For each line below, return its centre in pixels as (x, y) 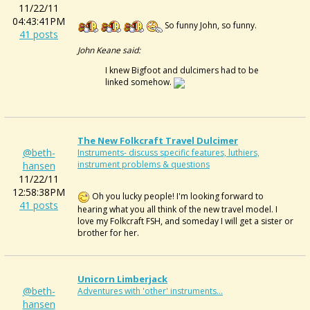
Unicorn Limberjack (122, 279)
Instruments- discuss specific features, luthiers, (168, 153)
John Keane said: (109, 50)
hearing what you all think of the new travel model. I (177, 209)
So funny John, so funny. (210, 25)
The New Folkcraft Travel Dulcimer (158, 140)
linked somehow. (139, 82)
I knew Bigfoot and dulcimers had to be (182, 70)
